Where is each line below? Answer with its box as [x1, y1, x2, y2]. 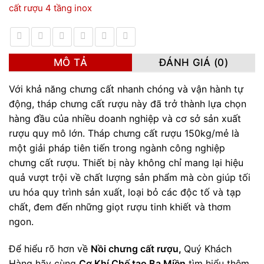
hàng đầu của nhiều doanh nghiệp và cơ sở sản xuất [9, 113, 241, 125]
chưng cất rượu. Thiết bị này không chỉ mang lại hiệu [9, 157, 243, 169]
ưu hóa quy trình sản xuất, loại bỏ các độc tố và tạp [9, 186, 241, 199]
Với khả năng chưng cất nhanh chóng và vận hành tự [9, 83, 243, 95]
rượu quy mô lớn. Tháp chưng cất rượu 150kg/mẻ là [9, 127, 239, 140]
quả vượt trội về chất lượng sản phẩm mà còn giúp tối [9, 171, 250, 184]
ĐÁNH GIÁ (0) [159, 57, 229, 69]
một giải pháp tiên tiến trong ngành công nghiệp [9, 142, 225, 154]
